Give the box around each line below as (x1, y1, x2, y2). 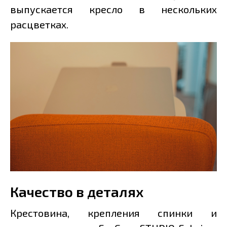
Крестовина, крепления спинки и (10, 207, 217, 219)
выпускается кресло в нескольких (10, 3, 217, 16)
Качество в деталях (10, 183, 143, 201)
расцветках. (10, 18, 68, 31)
